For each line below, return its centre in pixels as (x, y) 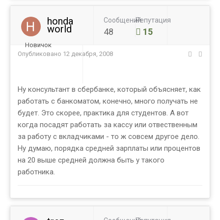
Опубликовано (40, 54)
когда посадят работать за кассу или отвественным (108, 125)
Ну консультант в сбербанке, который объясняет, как (109, 90)
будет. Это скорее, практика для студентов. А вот (103, 113)
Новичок (38, 45)
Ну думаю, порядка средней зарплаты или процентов (109, 149)
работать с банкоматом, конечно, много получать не (108, 101)
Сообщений (123, 20)
